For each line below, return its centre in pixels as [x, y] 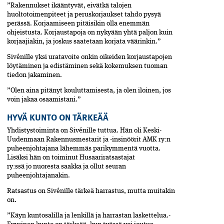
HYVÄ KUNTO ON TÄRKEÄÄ [58, 116]
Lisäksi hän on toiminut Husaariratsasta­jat [71, 158]
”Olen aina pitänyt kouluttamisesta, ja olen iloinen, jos [89, 90]
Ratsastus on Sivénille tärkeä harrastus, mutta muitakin [91, 191]
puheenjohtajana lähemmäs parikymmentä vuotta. [84, 149]
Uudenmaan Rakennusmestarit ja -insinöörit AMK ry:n [89, 140]
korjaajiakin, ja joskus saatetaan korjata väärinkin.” [84, 41]
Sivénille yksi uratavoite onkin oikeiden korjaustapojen [89, 57]
